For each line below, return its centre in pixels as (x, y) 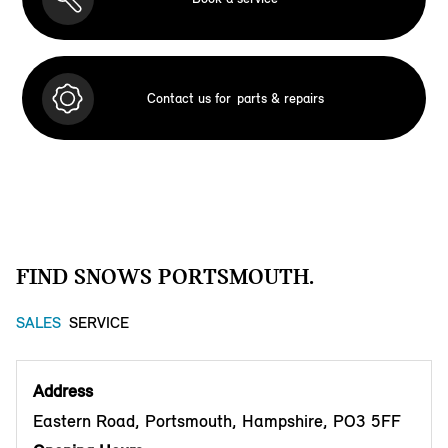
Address (63, 391)
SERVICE (99, 323)
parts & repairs (280, 98)
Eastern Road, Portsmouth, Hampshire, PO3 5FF (217, 421)
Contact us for (188, 98)
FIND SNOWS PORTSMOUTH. (165, 276)
